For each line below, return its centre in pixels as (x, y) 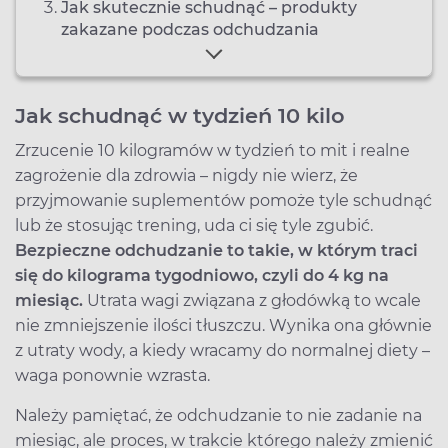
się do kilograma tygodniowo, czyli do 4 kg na (202, 275)
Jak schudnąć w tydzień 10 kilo (183, 115)
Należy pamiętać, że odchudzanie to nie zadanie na (218, 415)
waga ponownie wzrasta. (112, 375)
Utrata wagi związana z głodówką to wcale (252, 300)
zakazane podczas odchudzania (190, 29)
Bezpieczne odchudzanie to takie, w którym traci (216, 250)
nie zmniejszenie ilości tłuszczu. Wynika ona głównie (223, 325)
